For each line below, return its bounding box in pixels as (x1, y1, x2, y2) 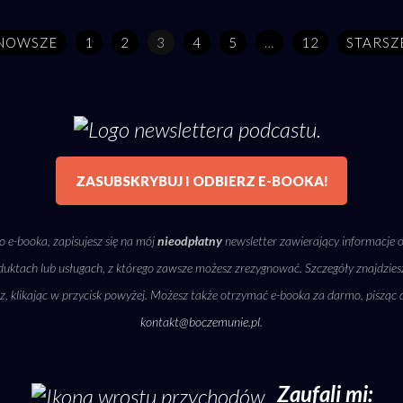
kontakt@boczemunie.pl (140, 314, 260, 330)
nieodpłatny (157, 233, 222, 249)
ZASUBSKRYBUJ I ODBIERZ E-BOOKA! (75, 173, 328, 190)
